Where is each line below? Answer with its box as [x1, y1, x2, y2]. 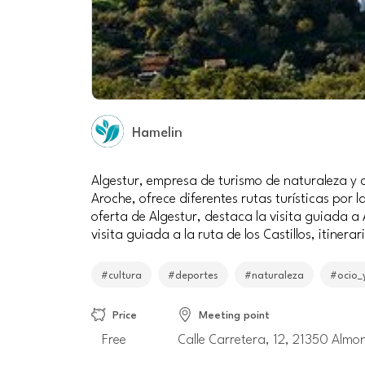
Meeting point [199, 307, 270, 321]
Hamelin [141, 122, 183, 140]
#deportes [168, 267, 219, 281]
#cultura [101, 267, 143, 281]
